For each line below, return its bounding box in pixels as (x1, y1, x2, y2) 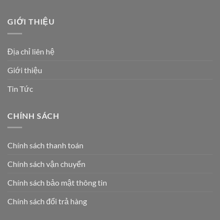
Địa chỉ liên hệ (7, 46, 55, 56)
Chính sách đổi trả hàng (7, 196, 87, 206)
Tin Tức (7, 83, 33, 93)
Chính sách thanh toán (7, 140, 83, 150)
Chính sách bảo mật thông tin (7, 178, 107, 188)
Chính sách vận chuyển (7, 159, 85, 169)
